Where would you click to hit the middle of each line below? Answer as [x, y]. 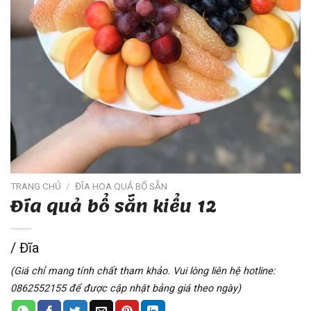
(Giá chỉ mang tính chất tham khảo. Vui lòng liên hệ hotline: [143, 271]
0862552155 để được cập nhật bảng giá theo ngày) [126, 289]
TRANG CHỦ [36, 186]
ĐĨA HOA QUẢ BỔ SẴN [121, 186]
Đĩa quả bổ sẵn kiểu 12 [114, 207]
